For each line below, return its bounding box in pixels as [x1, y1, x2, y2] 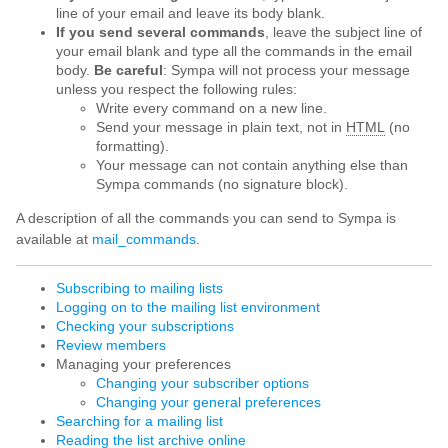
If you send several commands [56, 25, 265, 41]
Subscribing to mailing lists [56, 281, 223, 297]
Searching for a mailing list [56, 414, 223, 430]
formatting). [96, 139, 169, 155]
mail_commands [92, 232, 196, 248]
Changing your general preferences [96, 395, 321, 411]
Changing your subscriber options [96, 376, 309, 392]
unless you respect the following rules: [56, 82, 297, 98]
